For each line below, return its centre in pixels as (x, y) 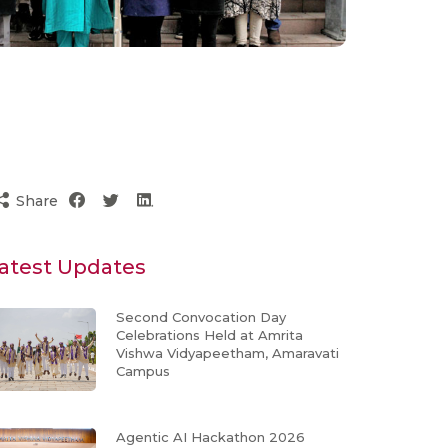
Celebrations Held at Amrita (209, 335)
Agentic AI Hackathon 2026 (210, 436)
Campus (143, 371)
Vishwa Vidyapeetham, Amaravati (227, 353)
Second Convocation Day (201, 317)
